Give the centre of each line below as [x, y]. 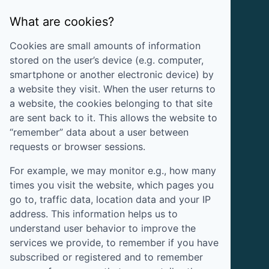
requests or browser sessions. [77, 146]
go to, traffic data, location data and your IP [110, 199]
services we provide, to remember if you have [114, 242]
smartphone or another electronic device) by [112, 74]
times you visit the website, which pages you [112, 185]
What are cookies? [62, 21]
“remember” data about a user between [99, 132]
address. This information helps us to [94, 213]
